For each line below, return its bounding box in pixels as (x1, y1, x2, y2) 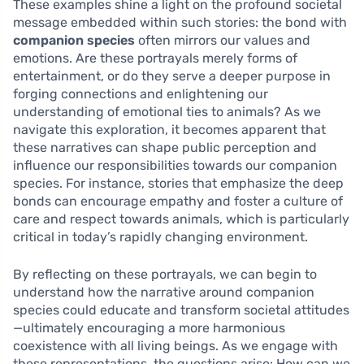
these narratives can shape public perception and (13, 140, 317, 156)
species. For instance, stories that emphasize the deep (13, 175, 344, 192)
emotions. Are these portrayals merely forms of (13, 50, 297, 67)
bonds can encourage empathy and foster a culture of (13, 193, 343, 210)
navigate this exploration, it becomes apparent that (13, 122, 326, 138)
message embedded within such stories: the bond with (13, 15, 347, 31)
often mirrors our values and (135, 32, 310, 49)
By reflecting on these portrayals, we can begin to (13, 266, 317, 283)
